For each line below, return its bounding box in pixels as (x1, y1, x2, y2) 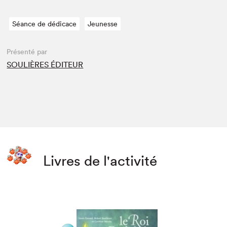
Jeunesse (88, 19, 118, 29)
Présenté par (7, 47, 48, 57)
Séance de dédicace (12, 19, 77, 29)
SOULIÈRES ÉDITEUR (7, 59, 84, 70)
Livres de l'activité (43, 152, 158, 170)
